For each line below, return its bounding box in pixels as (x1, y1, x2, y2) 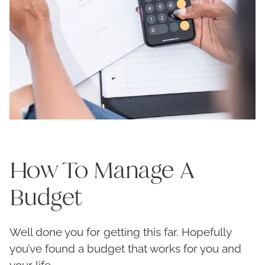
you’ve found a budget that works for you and (9, 242, 241, 256)
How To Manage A (9, 156, 195, 185)
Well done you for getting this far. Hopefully (9, 225, 231, 239)
